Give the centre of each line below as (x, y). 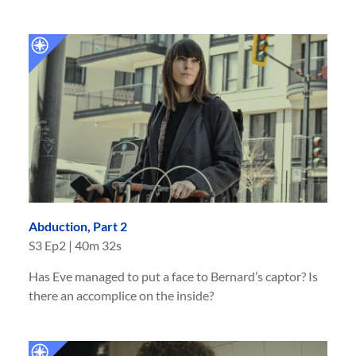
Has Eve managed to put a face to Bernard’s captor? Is (173, 276)
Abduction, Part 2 (78, 226)
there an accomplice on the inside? (121, 295)
